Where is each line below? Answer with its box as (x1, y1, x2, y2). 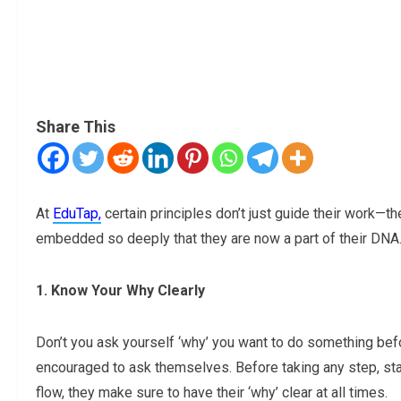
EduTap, (53, 205, 101, 223)
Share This (36, 117, 115, 137)
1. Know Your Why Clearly (36, 282, 205, 300)
